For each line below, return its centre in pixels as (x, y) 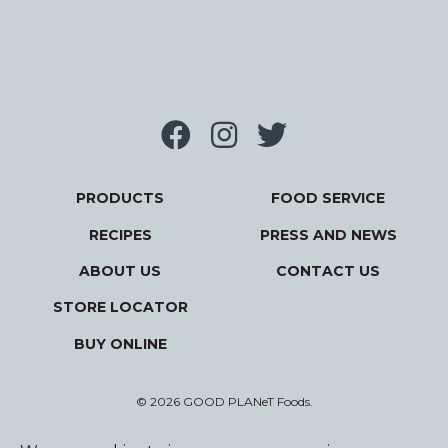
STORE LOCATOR (120, 307)
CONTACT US (328, 270)
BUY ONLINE (120, 343)
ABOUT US (120, 270)
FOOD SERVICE (328, 198)
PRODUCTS (120, 198)
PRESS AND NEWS (328, 234)
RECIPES (120, 234)
